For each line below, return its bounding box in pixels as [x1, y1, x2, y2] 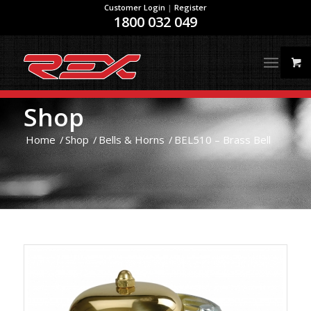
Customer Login [103, 2, 165, 12]
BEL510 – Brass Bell [174, 133, 271, 146]
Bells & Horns [98, 133, 165, 146]
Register [174, 2, 207, 12]
